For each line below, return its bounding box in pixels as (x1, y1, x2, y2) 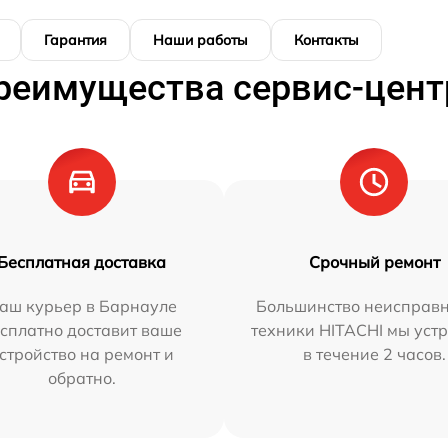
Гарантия (44, 31, 107, 50)
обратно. (47, 368, 116, 389)
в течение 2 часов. (302, 344, 446, 365)
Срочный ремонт (308, 252, 440, 273)
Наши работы (153, 31, 248, 50)
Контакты (294, 31, 359, 50)
